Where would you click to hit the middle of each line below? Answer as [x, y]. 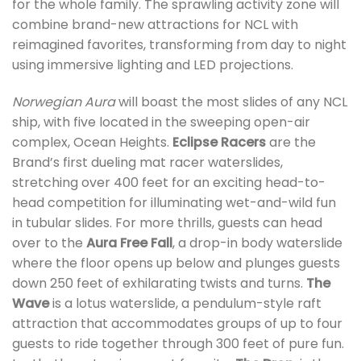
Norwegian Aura [64, 102]
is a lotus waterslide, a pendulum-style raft [185, 304]
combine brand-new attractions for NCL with [155, 25]
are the [291, 143]
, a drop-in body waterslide [257, 243]
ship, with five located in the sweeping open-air [161, 122]
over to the [49, 243]
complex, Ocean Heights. [92, 143]
